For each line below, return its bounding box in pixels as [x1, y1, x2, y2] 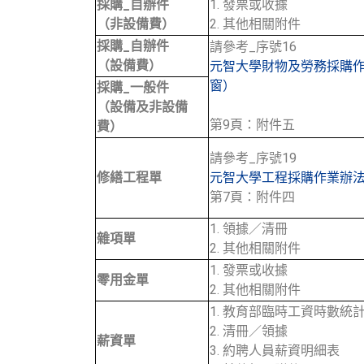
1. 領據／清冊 [210, 221, 288, 236]
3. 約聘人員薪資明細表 [210, 343, 340, 358]
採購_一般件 [97, 80, 169, 95]
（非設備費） [97, 16, 175, 32]
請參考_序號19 [210, 150, 297, 166]
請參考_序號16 [210, 39, 297, 54]
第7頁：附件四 [210, 189, 295, 205]
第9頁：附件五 [210, 117, 295, 132]
